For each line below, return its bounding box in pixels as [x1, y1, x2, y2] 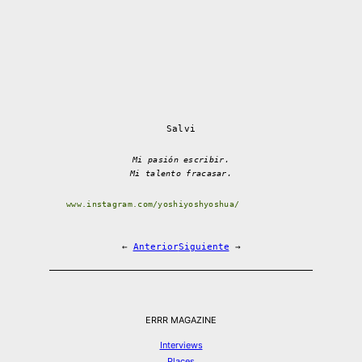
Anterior [133, 241, 179, 252]
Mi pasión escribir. [133, 154, 229, 164]
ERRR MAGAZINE [145, 314, 217, 326]
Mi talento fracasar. [130, 168, 232, 178]
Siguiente [178, 241, 229, 252]
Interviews [159, 339, 203, 351]
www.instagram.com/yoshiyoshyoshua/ [66, 199, 240, 208]
